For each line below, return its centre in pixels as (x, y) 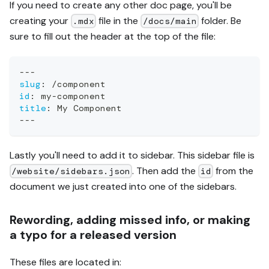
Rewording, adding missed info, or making (130, 219)
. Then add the (165, 171)
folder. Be (220, 20)
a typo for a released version (93, 234)
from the (233, 171)
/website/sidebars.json (71, 171)
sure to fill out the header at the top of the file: (113, 36)
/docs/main (170, 21)
